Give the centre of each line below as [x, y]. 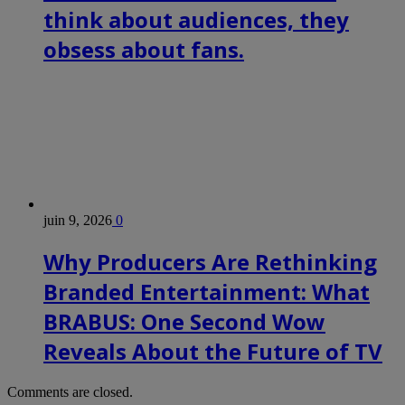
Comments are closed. [70, 392]
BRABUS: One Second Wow [184, 322]
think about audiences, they [196, 20]
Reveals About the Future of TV [213, 352]
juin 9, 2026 [78, 221]
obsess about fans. [144, 50]
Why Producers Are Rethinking [210, 262]
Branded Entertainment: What [207, 292]
